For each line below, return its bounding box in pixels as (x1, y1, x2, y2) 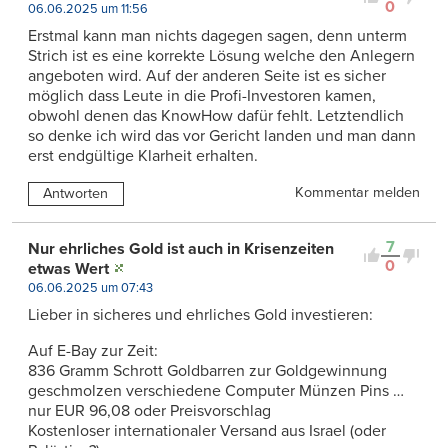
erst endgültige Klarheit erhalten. (28, 145, 258, 166)
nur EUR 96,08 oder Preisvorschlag (28, 400, 271, 421)
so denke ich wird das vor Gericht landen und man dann (28, 125, 416, 146)
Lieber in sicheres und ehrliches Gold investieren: (28, 304, 373, 325)
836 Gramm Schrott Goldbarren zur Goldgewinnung (28, 360, 387, 381)
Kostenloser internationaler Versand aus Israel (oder (28, 420, 386, 441)
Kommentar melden (295, 183, 420, 201)
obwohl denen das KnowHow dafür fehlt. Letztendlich (28, 105, 404, 126)
